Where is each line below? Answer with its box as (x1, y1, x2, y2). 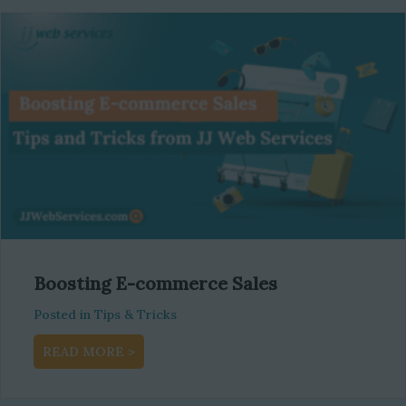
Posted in (34, 306, 91, 324)
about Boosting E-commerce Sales (134, 343, 346, 360)
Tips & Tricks (94, 306, 177, 324)
